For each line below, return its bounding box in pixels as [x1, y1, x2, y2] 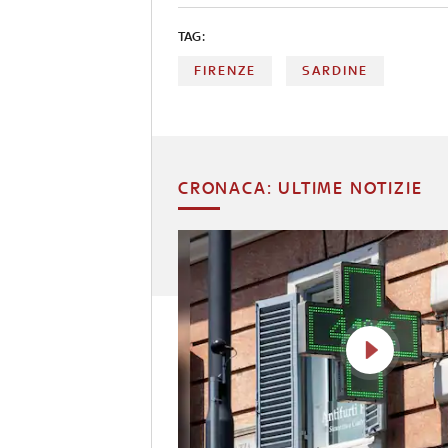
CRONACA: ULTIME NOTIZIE [178, 177, 423, 198]
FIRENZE [194, 62, 256, 78]
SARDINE [302, 62, 369, 78]
